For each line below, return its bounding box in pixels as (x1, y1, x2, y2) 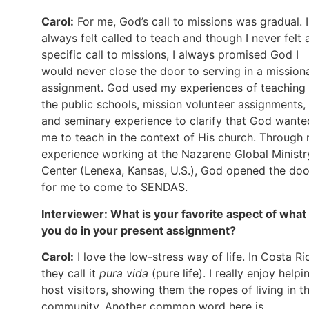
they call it (41, 266, 99, 280)
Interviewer (41, 206, 104, 221)
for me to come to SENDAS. (41, 180, 188, 195)
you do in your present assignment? (41, 223, 236, 237)
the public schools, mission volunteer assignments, (41, 97, 306, 112)
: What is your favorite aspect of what (104, 206, 306, 221)
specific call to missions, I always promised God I (41, 48, 299, 62)
